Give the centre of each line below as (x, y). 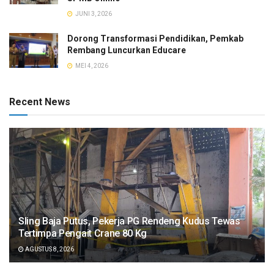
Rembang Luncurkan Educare (127, 50)
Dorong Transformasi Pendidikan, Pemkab (155, 38)
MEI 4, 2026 (91, 65)
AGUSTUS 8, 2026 (49, 249)
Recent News (40, 102)
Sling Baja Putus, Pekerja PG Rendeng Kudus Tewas (129, 221)
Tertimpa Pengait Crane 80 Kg (83, 233)
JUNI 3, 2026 (93, 13)
